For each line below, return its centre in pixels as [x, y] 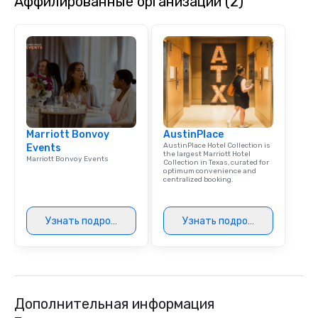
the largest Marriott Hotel [207, 154]
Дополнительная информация [114, 304]
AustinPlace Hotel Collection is [217, 146]
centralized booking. [198, 180]
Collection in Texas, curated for [216, 163]
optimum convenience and [210, 171]
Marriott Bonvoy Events [67, 159]
